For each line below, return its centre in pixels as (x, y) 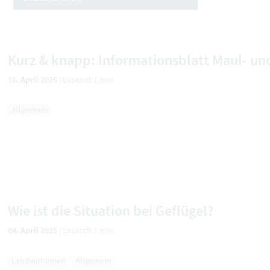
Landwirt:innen (39, 260)
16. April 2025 (33, 80)
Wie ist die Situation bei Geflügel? (111, 210)
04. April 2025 (33, 230)
